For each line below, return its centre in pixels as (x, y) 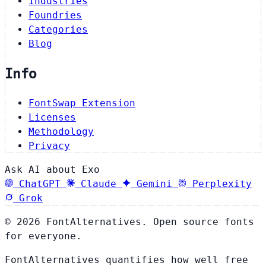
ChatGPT (40, 183)
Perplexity (222, 183)
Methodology (61, 131)
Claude (99, 183)
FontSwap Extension (82, 103)
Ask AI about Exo (52, 169)
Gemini (154, 183)
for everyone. (43, 236)
